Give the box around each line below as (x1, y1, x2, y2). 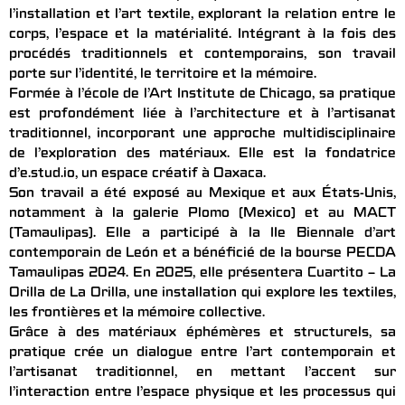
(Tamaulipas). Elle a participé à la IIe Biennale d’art (9, 227, 396, 242)
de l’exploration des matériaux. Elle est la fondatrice (9, 147, 396, 163)
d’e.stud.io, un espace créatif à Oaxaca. (9, 167, 266, 183)
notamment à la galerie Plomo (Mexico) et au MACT (9, 207, 396, 222)
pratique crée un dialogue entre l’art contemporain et (9, 346, 396, 362)
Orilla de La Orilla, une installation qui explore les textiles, (9, 287, 396, 302)
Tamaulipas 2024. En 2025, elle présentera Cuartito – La (9, 267, 396, 282)
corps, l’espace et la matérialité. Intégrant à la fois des (9, 28, 396, 43)
